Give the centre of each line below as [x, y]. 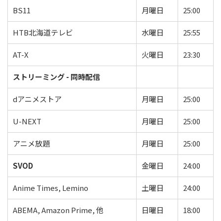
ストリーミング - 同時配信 [56, 77]
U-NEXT [27, 121]
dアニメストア [37, 99]
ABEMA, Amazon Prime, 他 [58, 210]
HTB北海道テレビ [43, 32]
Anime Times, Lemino [51, 188]
